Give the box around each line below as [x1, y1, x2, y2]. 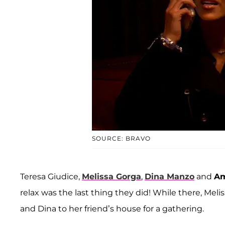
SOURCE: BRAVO [91, 134, 151, 142]
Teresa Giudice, [20, 171, 82, 181]
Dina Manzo [145, 171, 194, 181]
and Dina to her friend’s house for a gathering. [20, 203, 204, 213]
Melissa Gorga [82, 171, 141, 181]
